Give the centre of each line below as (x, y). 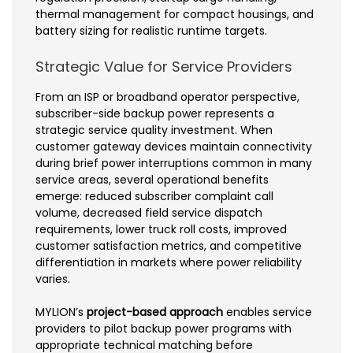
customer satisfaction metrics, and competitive (169, 245)
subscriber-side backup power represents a (155, 113)
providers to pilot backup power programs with (163, 328)
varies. (53, 279)
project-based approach (155, 312)
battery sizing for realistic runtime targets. (151, 30)
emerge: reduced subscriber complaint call (154, 196)
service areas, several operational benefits (152, 179)
